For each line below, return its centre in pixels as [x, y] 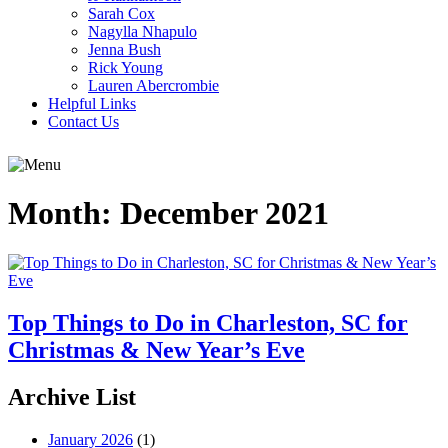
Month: [64, 213]
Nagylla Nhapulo [142, 31]
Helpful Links [92, 103]
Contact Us [83, 121]
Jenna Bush [124, 49]
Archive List [72, 396]
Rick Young [125, 67]
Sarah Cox [121, 13]
